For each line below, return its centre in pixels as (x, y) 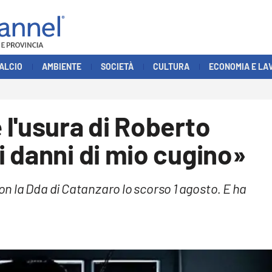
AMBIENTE (62, 66)
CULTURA (171, 66)
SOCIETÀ (117, 66)
